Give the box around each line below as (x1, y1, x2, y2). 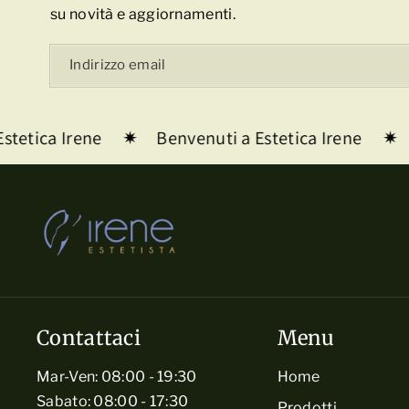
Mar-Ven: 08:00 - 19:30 (37, 367, 197, 385)
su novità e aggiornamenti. (50, 5, 236, 23)
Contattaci (37, 324, 141, 351)
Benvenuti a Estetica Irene (149, 125, 355, 150)
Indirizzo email (69, 56, 166, 73)
